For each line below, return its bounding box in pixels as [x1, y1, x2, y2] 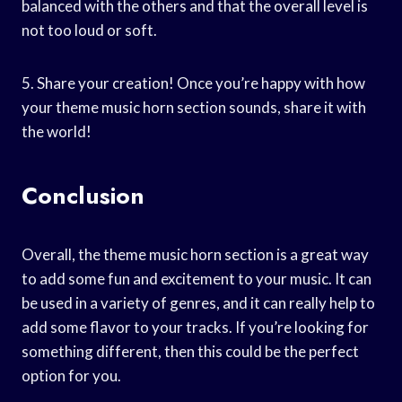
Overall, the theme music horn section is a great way [22, 244, 369, 264]
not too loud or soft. [22, 20, 157, 39]
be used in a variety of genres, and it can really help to [22, 293, 375, 312]
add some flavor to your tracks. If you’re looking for [22, 317, 369, 336]
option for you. [22, 365, 121, 385]
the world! [22, 121, 92, 141]
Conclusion [22, 178, 144, 213]
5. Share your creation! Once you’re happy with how [22, 73, 365, 92]
